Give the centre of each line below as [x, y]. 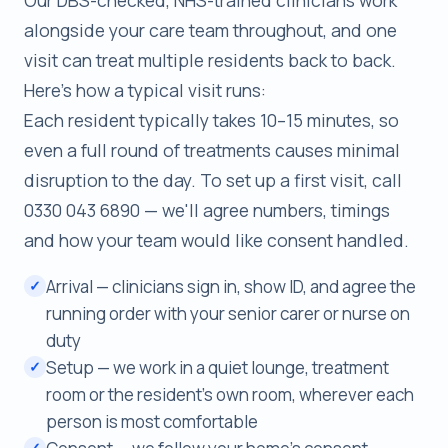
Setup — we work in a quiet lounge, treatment [217, 367]
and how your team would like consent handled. [216, 239]
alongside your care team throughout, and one [210, 29]
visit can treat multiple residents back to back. [210, 59]
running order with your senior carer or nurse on [228, 313]
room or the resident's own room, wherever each [230, 394]
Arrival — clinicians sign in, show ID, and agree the [231, 286]
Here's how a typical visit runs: [145, 89]
